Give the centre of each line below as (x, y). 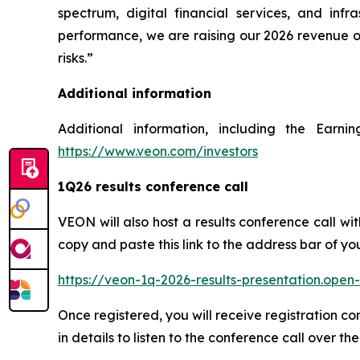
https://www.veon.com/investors (158, 151)
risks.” (76, 58)
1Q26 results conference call (153, 186)
